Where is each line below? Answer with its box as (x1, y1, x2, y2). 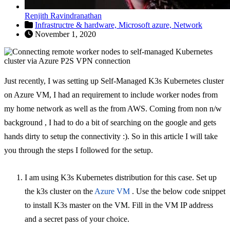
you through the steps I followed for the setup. (4, 146, 153, 155)
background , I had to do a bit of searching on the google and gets (4, 118, 216, 127)
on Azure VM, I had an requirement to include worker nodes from (4, 90, 218, 99)
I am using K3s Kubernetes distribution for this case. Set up (25, 173, 217, 182)
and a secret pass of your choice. (25, 215, 129, 223)
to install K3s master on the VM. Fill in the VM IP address (25, 201, 213, 209)
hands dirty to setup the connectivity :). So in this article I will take (4, 132, 218, 141)
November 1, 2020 (33, 30, 96, 39)
